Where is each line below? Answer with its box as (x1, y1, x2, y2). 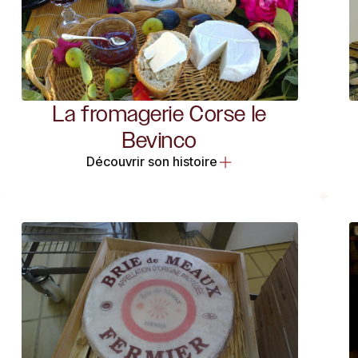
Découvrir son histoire (86, 153, 217, 170)
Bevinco (122, 127, 197, 153)
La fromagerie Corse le (53, 101, 267, 127)
